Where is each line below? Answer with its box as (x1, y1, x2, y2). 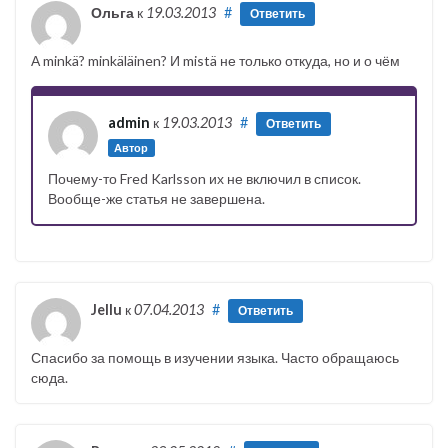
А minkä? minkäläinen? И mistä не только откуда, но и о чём (31, 51, 400, 69)
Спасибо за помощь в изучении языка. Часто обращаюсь (31, 348, 399, 366)
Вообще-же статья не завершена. (48, 189, 265, 207)
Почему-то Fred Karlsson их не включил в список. (48, 169, 361, 187)
